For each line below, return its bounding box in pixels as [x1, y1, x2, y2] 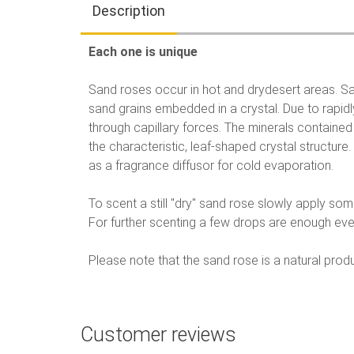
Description [92, 2, 165, 19]
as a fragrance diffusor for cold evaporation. [88, 158, 333, 173]
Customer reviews [81, 323, 236, 346]
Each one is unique [88, 44, 198, 59]
